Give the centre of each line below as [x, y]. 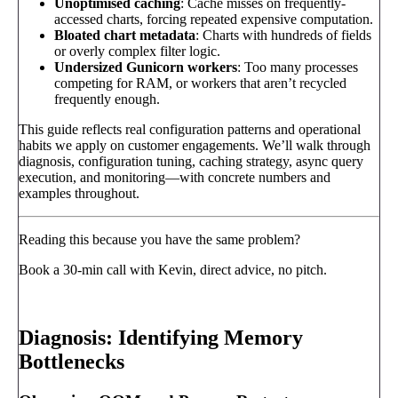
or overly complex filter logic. [137, 52]
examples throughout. [79, 194]
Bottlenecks [72, 362]
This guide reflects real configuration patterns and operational [190, 130]
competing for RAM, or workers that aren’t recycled [200, 84]
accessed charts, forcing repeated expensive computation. [214, 20]
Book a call [52, 300]
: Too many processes [298, 68]
